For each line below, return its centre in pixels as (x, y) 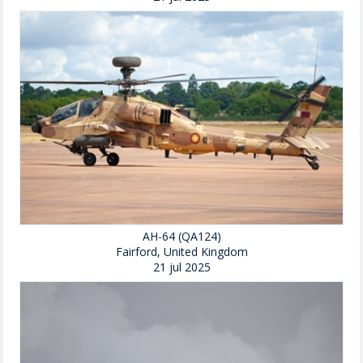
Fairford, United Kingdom (181, 252)
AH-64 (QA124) (181, 237)
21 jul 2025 (181, 267)
